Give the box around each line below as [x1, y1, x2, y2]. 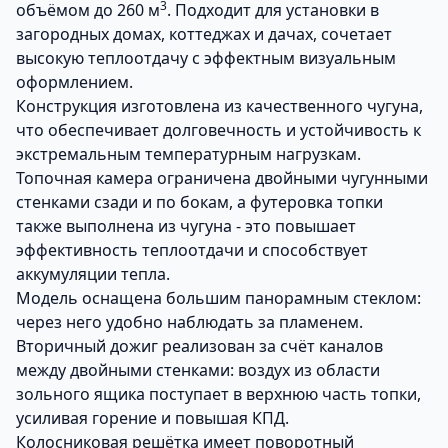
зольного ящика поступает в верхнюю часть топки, [16, 383, 421, 405]
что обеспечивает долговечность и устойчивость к [16, 119, 421, 141]
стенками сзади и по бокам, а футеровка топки [16, 191, 383, 213]
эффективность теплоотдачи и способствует [16, 239, 368, 261]
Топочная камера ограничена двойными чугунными [16, 167, 428, 189]
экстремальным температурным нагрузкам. [16, 143, 361, 165]
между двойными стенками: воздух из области [16, 359, 380, 381]
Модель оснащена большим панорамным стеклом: [16, 287, 421, 309]
